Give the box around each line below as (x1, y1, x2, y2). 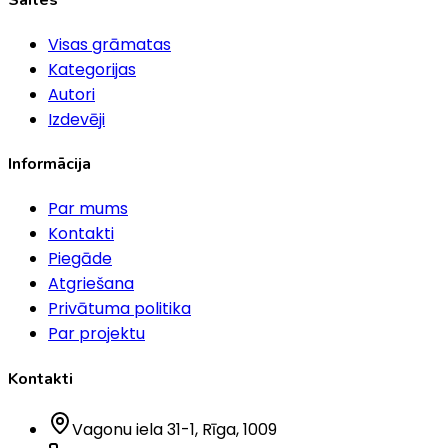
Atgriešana (48, 272, 134, 296)
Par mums (48, 197, 128, 221)
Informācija (8, 153, 91, 176)
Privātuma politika (48, 297, 191, 321)
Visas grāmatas (48, 32, 171, 56)
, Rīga (195, 417, 236, 441)
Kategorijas (48, 57, 136, 81)
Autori (48, 82, 95, 106)
